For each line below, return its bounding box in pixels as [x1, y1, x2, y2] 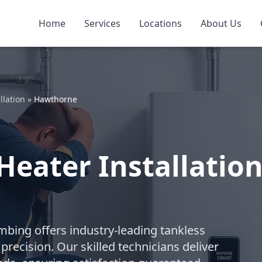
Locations [139, 17, 182, 30]
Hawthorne [34, 94, 77, 105]
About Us [201, 17, 242, 30]
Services [84, 17, 120, 30]
